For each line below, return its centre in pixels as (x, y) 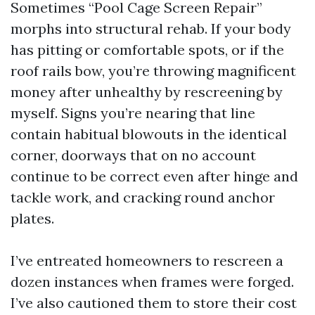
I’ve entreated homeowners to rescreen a (147, 261)
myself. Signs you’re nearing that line (133, 113)
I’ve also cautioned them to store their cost (154, 303)
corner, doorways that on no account (133, 155)
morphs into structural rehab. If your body (151, 28)
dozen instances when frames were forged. (152, 282)
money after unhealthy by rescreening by (147, 92)
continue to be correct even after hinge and (154, 176)
